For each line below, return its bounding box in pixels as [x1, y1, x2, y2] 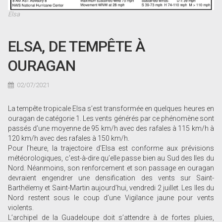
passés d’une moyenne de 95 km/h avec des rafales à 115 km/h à [8, 124, 214, 133]
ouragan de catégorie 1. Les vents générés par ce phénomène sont [8, 114, 214, 123]
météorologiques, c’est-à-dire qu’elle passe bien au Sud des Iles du [8, 154, 214, 163]
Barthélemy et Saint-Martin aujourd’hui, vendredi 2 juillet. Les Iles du [8, 184, 214, 192]
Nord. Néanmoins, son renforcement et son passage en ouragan [8, 164, 214, 172]
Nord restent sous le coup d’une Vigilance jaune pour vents [8, 194, 214, 202]
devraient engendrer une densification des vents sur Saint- [8, 174, 214, 182]
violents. [8, 204, 34, 212]
